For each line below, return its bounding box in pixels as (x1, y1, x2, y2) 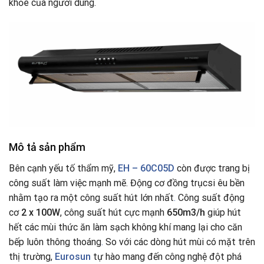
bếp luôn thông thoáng (9, 236, 101, 248)
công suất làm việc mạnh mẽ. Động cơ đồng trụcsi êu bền (9, 177, 245, 189)
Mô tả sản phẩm (9, 141, 85, 154)
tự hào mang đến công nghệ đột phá (91, 251, 242, 263)
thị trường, (9, 251, 55, 263)
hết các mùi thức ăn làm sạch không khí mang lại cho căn (9, 222, 242, 233)
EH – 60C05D (115, 163, 174, 174)
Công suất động (176, 192, 245, 204)
